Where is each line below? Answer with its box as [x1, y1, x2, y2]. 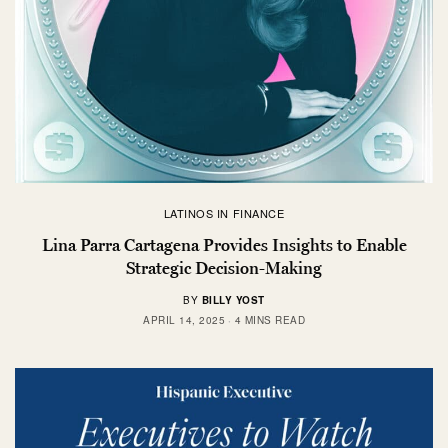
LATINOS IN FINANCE [163, 205, 285, 222]
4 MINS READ [234, 313, 305, 328]
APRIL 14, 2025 [143, 313, 225, 328]
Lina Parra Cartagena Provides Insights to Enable [41, 235, 407, 256]
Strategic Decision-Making [126, 258, 322, 279]
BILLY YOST [201, 293, 265, 308]
